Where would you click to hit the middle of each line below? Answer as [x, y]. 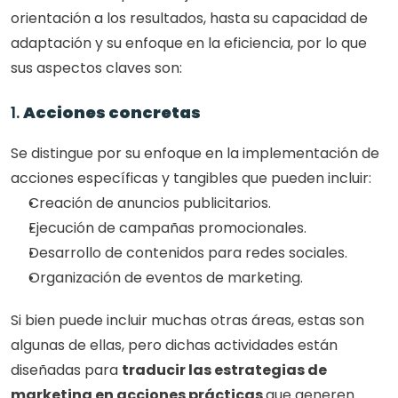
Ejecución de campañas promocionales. [167, 228]
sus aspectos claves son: [96, 68]
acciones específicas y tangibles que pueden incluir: [191, 178]
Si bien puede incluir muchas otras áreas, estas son [187, 320]
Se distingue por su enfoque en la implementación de [195, 153]
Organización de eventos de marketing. [166, 278]
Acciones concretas [112, 112]
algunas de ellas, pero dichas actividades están [174, 345]
